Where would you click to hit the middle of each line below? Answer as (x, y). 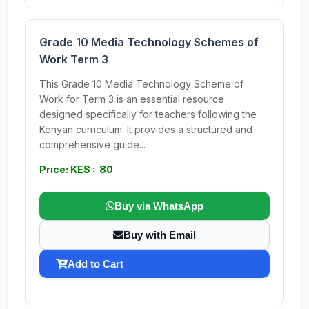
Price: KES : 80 (76, 169)
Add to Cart (96, 264)
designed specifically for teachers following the (148, 114)
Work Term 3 (74, 59)
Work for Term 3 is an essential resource (132, 99)
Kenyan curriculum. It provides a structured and (146, 129)
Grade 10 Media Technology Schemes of (149, 42)
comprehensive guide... (92, 144)
